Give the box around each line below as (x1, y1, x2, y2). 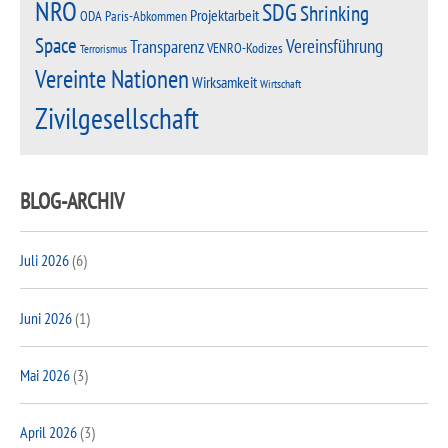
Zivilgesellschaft (35, 99, 199, 138)
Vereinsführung (286, 33, 383, 59)
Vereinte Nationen (35, 63, 189, 96)
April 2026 (20, 422, 77, 443)
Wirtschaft (260, 76, 301, 92)
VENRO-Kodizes (207, 39, 283, 58)
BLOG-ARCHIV (20, 186, 124, 215)
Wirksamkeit (192, 72, 257, 93)
